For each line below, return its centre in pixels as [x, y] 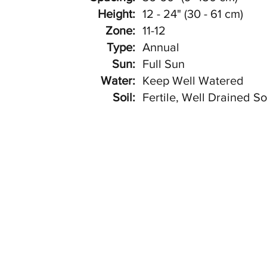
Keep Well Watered [193, 80]
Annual [161, 47]
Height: [117, 14]
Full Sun [164, 64]
